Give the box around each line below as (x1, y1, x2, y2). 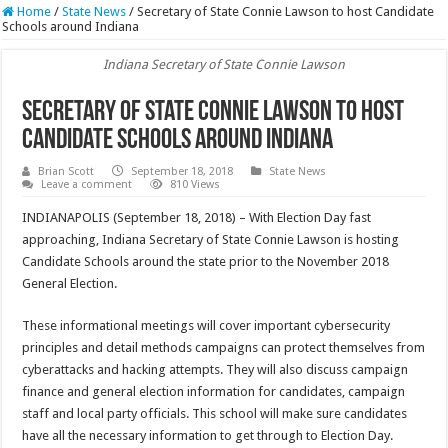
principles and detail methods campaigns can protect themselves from (22, 340, 426, 356)
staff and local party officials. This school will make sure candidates (22, 406, 408, 422)
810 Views (170, 178, 221, 192)
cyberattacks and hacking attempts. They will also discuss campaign (22, 362, 409, 378)
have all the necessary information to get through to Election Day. (22, 428, 394, 444)
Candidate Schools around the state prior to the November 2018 (22, 254, 390, 270)
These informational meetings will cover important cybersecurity (22, 318, 391, 334)
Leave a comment (41, 178, 133, 192)
